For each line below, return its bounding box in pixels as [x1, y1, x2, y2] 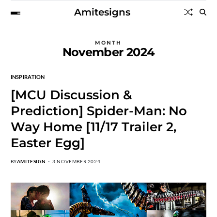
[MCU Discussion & [10, 87, 132, 103]
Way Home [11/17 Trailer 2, [10, 119, 176, 135]
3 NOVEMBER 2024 [52, 158, 101, 164]
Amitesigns [74, 6, 130, 18]
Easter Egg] [10, 135, 85, 151]
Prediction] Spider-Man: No [10, 103, 187, 119]
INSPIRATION [10, 74, 45, 80]
